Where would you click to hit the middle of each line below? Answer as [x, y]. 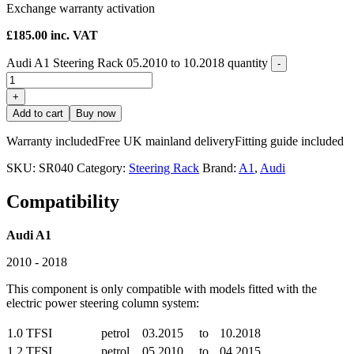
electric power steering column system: [103, 303]
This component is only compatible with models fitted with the [162, 289]
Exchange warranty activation [81, 9]
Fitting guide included [289, 141]
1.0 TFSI [30, 333]
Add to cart [38, 114]
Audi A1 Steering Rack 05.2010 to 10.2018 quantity [137, 63]
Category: [103, 168]
